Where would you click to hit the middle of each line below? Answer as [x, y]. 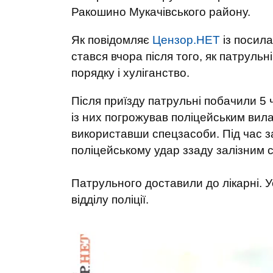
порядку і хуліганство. [130, 73]
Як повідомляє [112, 40]
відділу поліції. [110, 200]
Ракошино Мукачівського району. [161, 12]
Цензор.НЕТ [186, 40]
